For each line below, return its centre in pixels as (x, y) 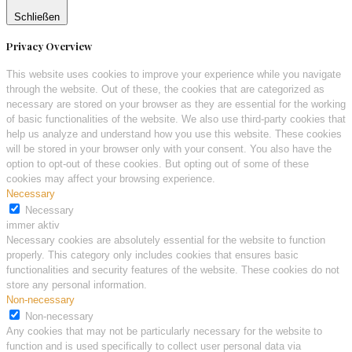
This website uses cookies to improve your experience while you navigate (174, 75)
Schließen (37, 16)
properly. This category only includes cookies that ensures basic (152, 255)
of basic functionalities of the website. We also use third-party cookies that (176, 119)
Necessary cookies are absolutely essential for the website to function (166, 240)
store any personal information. (77, 285)
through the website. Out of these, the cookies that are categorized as (165, 90)
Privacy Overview (49, 46)
